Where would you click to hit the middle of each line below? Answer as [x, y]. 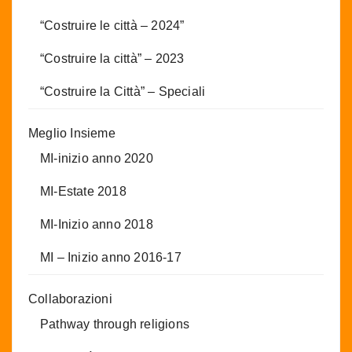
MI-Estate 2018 [83, 192]
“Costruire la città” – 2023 [112, 59]
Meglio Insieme [72, 134]
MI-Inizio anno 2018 [97, 225]
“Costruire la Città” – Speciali [123, 92]
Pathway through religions [115, 324]
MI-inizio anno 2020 [97, 159]
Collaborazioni [70, 299]
